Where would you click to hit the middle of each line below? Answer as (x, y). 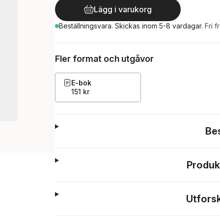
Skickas (128, 26)
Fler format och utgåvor (104, 59)
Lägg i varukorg (123, 9)
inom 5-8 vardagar (172, 26)
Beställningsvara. (87, 26)
